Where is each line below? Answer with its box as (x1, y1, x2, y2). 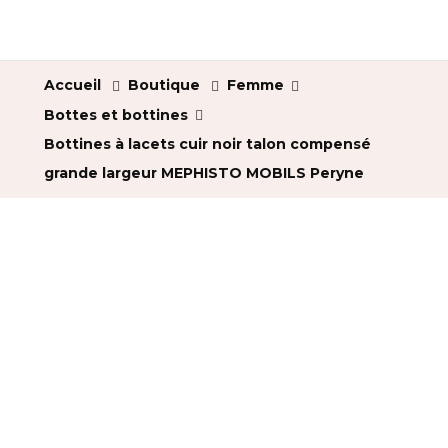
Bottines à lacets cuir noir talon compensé (44, 135, 371, 154)
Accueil (44, 76, 101, 94)
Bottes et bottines (44, 105, 188, 124)
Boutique (128, 76, 200, 94)
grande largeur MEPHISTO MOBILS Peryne (44, 164, 364, 183)
